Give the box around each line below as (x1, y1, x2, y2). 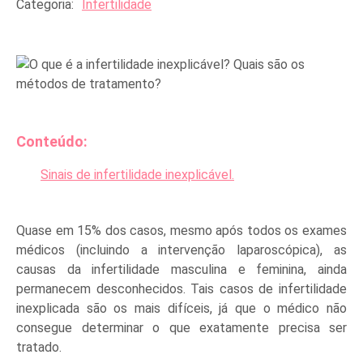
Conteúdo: (16, 133, 88, 150)
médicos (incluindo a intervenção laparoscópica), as (16, 242, 347, 258)
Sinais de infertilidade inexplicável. (41, 167, 234, 182)
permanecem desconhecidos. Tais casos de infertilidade (16, 281, 347, 297)
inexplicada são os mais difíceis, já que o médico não (16, 301, 347, 316)
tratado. (16, 340, 62, 355)
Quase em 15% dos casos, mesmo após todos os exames (16, 223, 347, 238)
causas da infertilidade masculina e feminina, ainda (16, 262, 347, 277)
